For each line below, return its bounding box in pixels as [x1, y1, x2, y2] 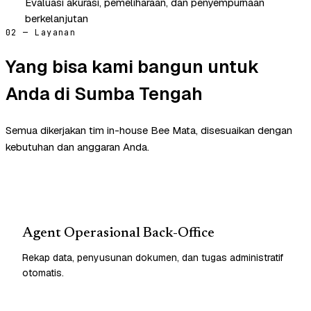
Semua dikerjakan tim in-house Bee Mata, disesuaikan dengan [6, 123, 292, 137]
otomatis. [22, 266, 64, 279]
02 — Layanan [6, 26, 76, 38]
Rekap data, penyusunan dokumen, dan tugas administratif [22, 251, 283, 264]
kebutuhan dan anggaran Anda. [6, 140, 149, 153]
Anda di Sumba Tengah [6, 81, 203, 106]
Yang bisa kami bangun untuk [6, 54, 259, 78]
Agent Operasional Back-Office [22, 226, 215, 240]
